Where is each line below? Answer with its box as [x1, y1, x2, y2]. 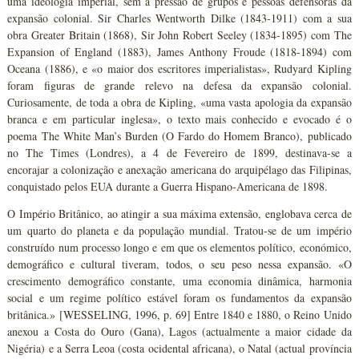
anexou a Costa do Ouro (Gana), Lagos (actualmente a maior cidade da [7, 323, 352, 339]
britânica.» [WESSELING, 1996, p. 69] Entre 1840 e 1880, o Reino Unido [7, 306, 352, 322]
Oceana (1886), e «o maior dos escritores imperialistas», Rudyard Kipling [7, 60, 352, 76]
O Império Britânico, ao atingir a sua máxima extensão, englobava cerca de [7, 205, 352, 221]
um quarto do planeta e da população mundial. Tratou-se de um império [7, 222, 352, 238]
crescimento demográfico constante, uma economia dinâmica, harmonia [7, 272, 352, 288]
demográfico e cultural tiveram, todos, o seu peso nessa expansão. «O [7, 256, 352, 272]
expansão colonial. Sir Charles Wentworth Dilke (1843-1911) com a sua [7, 10, 352, 26]
